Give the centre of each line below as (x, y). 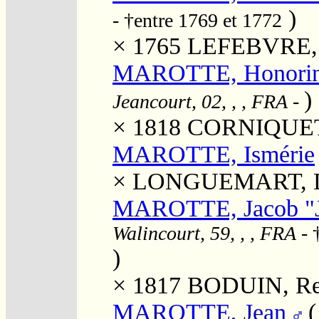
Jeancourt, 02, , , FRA (200, 101)
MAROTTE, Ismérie (214, 154)
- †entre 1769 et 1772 (197, 20)
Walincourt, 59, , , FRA (204, 233)
